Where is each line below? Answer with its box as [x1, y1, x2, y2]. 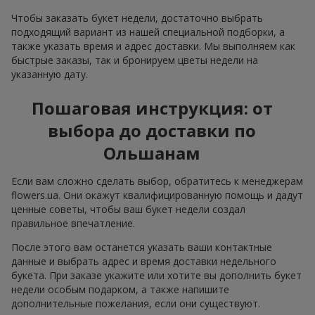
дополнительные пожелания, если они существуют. [11, 296, 260, 310]
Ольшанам [103, 141, 200, 165]
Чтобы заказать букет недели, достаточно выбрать [11, 11, 263, 25]
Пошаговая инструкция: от [31, 96, 273, 120]
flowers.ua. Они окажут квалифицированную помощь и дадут [11, 188, 303, 202]
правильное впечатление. [11, 216, 135, 230]
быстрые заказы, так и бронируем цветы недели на [11, 53, 258, 67]
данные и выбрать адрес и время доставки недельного [11, 254, 276, 268]
